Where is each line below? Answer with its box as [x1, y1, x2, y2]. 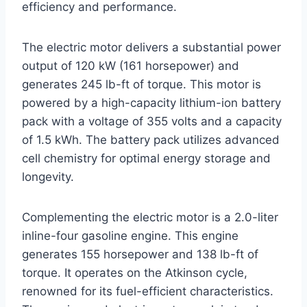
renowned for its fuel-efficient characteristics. [22, 284, 273, 298]
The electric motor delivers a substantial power [22, 40, 281, 54]
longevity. [22, 169, 74, 184]
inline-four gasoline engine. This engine [22, 228, 238, 243]
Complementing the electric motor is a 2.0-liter [22, 210, 278, 224]
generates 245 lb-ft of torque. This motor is [22, 77, 261, 91]
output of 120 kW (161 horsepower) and [22, 58, 239, 73]
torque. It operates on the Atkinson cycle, [22, 265, 247, 280]
